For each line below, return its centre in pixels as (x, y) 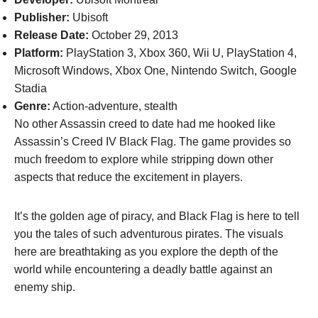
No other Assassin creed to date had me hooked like (145, 124)
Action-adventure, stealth (114, 106)
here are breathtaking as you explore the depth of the (146, 251)
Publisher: (42, 17)
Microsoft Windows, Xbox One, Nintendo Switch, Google (155, 70)
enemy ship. (48, 287)
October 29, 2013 (133, 35)
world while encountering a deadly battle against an (143, 269)
